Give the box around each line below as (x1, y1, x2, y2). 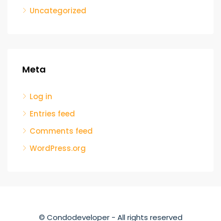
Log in (30, 91, 52, 102)
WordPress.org (30, 143, 86, 153)
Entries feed (30, 109, 75, 119)
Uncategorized (30, 5, 86, 16)
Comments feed (30, 126, 93, 136)
